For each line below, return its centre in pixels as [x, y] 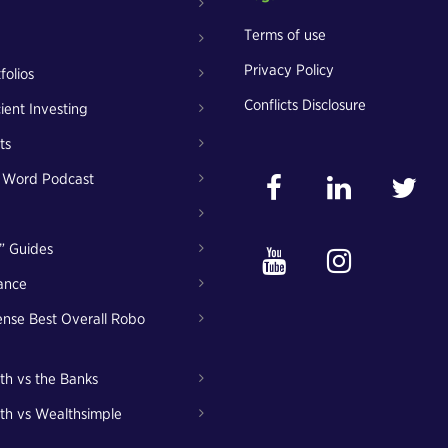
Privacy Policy [289, 70]
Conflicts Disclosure [305, 105]
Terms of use [285, 35]
